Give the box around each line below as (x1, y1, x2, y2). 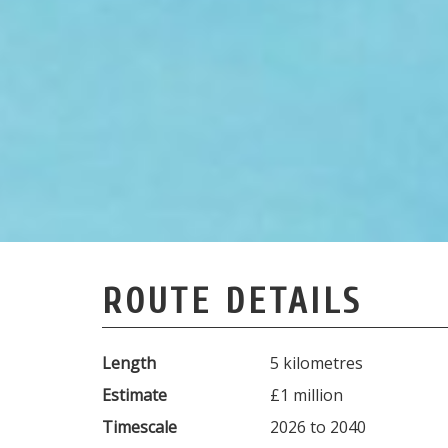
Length (102, 352, 156, 375)
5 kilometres (270, 352, 363, 375)
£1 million (270, 384, 343, 407)
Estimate (102, 384, 167, 407)
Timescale (102, 416, 177, 439)
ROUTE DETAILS (102, 280, 362, 322)
